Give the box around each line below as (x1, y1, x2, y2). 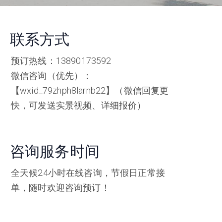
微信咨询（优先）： (11, 70, 92, 81)
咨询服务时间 (10, 143, 100, 160)
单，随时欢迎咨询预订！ (11, 182, 110, 193)
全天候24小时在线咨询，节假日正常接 (11, 167, 165, 178)
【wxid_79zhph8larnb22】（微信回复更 (11, 85, 169, 96)
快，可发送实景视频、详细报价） (11, 100, 146, 111)
